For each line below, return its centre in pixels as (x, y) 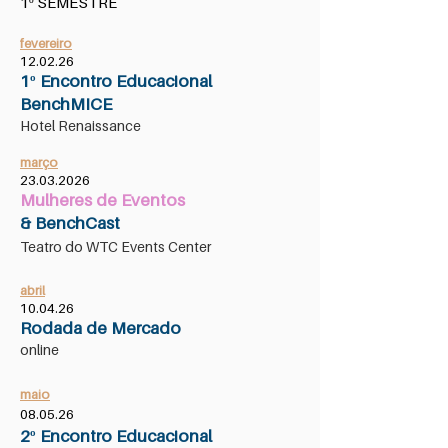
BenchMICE (66, 104)
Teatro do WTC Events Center (115, 246)
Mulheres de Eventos (102, 200)
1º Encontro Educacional (116, 81)
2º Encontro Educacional (116, 436)
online (39, 349)
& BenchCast (70, 223)
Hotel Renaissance (80, 125)
